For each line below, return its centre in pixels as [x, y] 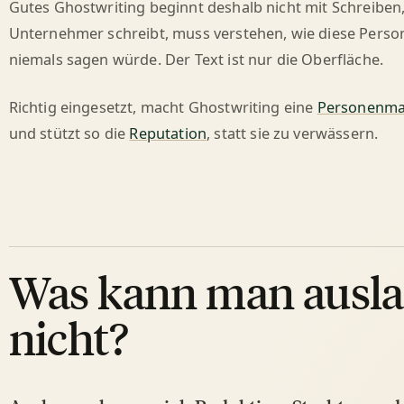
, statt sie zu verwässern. [293, 133]
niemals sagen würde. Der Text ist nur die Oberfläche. [196, 59]
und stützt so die [69, 133]
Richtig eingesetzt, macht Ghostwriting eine [163, 107]
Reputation [168, 133]
